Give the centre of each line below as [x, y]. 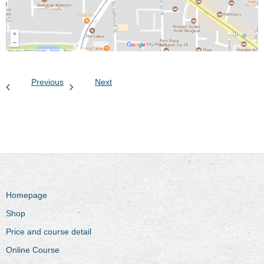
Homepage [27, 195]
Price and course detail [49, 232]
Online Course [33, 250]
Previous [47, 82]
